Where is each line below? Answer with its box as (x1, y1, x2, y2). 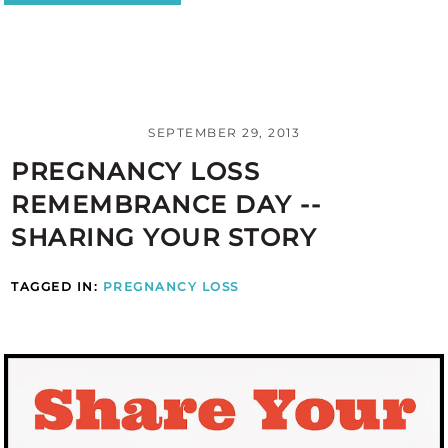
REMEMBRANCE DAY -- (11, 189, 322, 219)
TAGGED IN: (11, 278, 103, 294)
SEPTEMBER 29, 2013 (148, 124, 300, 140)
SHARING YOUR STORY (11, 222, 318, 252)
